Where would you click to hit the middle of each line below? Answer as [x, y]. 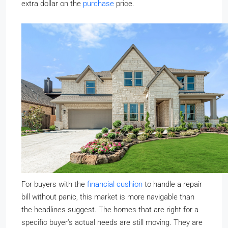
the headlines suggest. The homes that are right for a [110, 209]
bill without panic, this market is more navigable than [108, 197]
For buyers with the [54, 184]
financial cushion [115, 184]
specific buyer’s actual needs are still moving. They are [112, 222]
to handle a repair [172, 184]
